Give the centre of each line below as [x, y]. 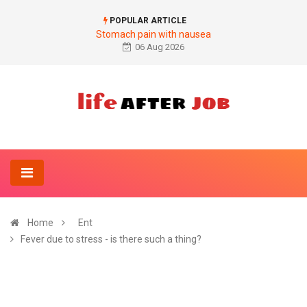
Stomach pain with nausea [153, 34]
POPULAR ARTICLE [147, 21]
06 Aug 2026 [160, 47]
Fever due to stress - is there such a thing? [111, 239]
